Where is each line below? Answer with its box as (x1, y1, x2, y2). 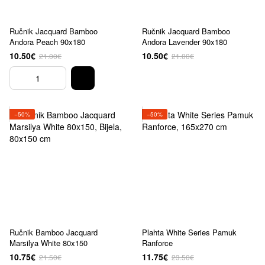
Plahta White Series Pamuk (142, 227, 237, 238)
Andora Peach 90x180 (9, 36, 85, 47)
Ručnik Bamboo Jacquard (9, 227, 98, 238)
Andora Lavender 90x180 (142, 36, 227, 47)
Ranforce (142, 237, 173, 248)
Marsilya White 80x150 (9, 237, 88, 248)
